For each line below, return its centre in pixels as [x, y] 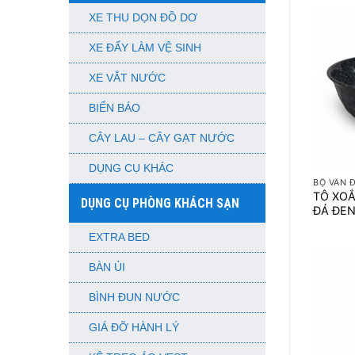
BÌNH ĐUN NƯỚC [134, 298]
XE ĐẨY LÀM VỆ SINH [145, 48]
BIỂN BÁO [115, 108]
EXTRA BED [119, 237]
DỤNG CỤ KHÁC [131, 168]
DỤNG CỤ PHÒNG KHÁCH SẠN [160, 203]
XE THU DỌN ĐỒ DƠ [143, 18]
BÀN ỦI [107, 267]
